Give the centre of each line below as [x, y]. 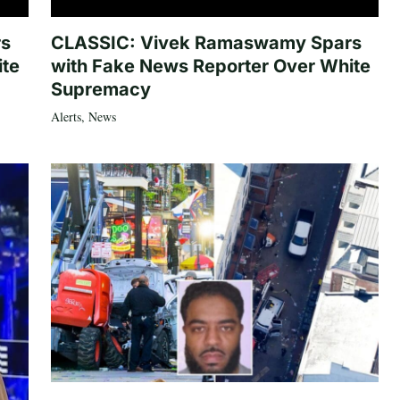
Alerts [66, 117]
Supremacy [100, 90]
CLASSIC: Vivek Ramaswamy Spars [206, 43]
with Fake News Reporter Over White [210, 67]
